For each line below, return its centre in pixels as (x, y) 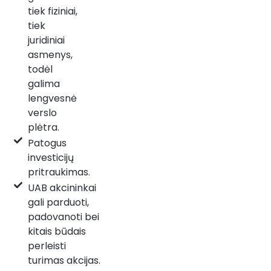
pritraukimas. (59, 172)
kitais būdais (57, 231)
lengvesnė (52, 98)
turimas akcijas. (64, 260)
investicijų (51, 157)
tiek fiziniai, (52, 11)
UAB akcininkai (62, 188)
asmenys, (50, 54)
